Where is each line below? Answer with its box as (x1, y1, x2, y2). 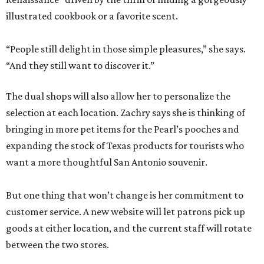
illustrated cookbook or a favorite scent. (6, 10, 178, 22)
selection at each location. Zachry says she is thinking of (6, 107, 245, 119)
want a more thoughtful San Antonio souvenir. (6, 156, 207, 169)
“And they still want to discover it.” (6, 60, 154, 72)
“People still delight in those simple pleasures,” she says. (6, 43, 246, 55)
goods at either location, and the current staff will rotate (6, 222, 252, 235)
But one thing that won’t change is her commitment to (6, 189, 243, 202)
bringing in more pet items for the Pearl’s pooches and (6, 123, 239, 136)
